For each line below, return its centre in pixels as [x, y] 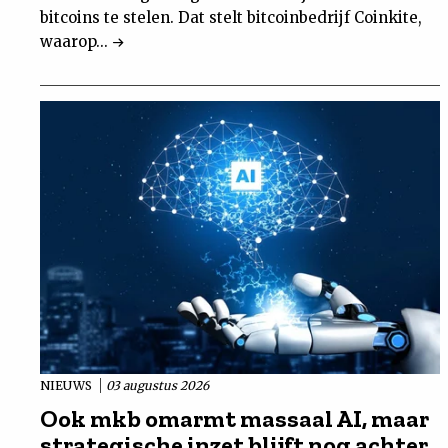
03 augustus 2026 [157, 385]
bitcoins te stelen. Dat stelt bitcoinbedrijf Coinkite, [231, 18]
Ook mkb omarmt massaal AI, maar [234, 418]
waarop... [76, 42]
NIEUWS [67, 385]
